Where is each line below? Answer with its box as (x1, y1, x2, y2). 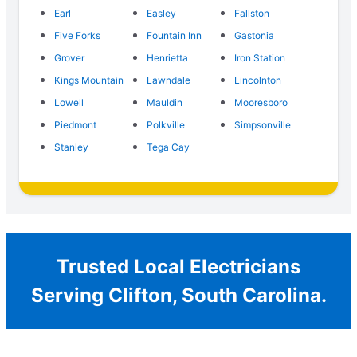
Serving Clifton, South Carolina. (30, 284, 327, 308)
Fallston (234, 7, 270, 20)
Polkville (146, 119, 185, 131)
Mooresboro (234, 96, 288, 109)
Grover (54, 52, 84, 65)
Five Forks (54, 29, 100, 42)
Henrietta (146, 52, 188, 65)
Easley (146, 7, 176, 20)
